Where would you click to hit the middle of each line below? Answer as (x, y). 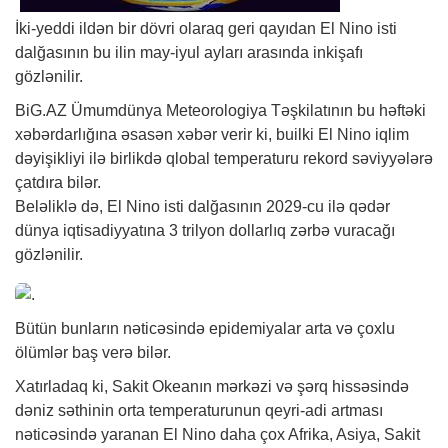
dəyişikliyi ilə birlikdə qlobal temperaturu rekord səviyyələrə (224, 158)
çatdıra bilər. (58, 182)
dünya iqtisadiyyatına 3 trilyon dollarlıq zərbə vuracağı (205, 230)
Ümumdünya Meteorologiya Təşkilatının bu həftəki (246, 110)
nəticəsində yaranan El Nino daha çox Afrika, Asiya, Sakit (217, 434)
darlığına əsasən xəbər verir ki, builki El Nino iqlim (232, 134)
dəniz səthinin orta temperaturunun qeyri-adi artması (199, 410)
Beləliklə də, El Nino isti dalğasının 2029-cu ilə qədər (202, 206)
